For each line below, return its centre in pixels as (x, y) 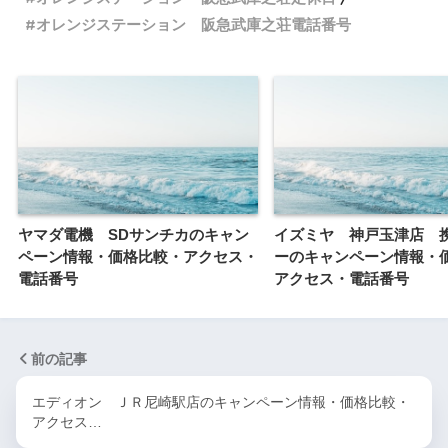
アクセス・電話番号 (341, 279)
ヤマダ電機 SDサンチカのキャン (133, 235)
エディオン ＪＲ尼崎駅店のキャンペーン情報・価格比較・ (221, 402)
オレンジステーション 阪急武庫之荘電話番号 (194, 24)
